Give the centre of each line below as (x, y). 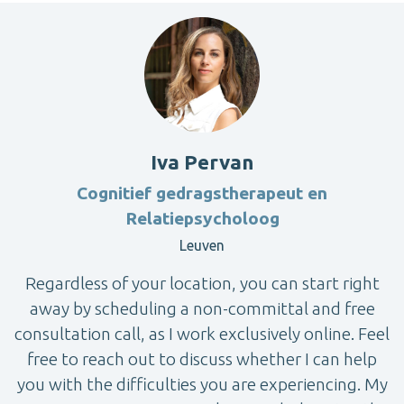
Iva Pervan (202, 161)
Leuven (202, 245)
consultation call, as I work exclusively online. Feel (202, 333)
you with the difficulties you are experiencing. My (202, 384)
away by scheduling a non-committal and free (202, 308)
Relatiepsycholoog (202, 218)
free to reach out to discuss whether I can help (202, 358)
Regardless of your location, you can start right (202, 283)
